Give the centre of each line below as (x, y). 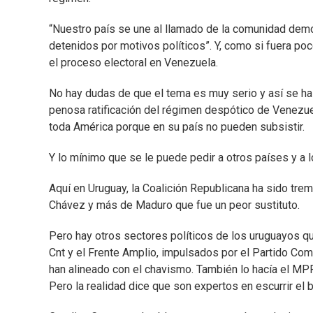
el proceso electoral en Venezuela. (133, 63)
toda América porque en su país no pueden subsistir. (177, 127)
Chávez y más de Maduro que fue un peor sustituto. (174, 205)
